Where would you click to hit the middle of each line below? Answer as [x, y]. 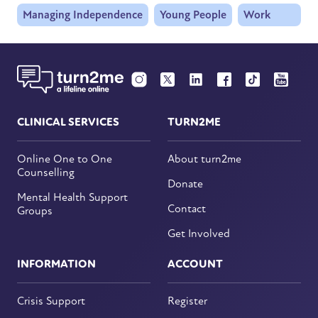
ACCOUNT [195, 264]
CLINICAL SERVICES [68, 122]
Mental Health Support [72, 198]
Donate [185, 184]
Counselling [46, 173]
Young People [193, 15]
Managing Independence [83, 15]
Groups [35, 211]
